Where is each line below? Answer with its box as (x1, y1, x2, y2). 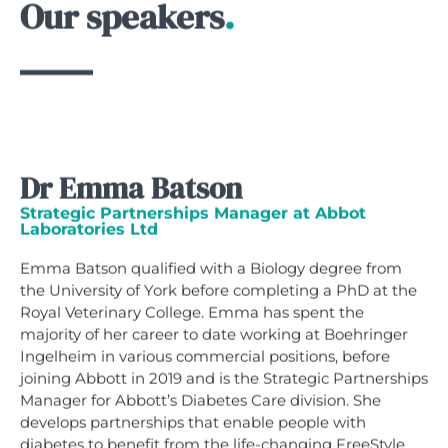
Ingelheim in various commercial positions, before (20, 347, 390, 367)
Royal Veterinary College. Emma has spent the (20, 303, 364, 323)
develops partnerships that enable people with (20, 413, 366, 433)
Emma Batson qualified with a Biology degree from (20, 259, 402, 279)
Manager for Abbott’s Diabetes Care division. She (20, 391, 381, 411)
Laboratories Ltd (20, 220, 158, 240)
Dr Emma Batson (20, 168, 242, 210)
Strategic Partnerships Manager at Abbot (20, 204, 366, 224)
